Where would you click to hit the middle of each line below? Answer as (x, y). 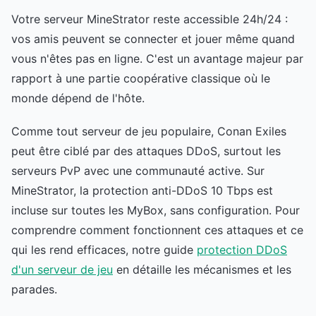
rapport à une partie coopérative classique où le (141, 78)
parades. (34, 289)
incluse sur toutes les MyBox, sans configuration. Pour (156, 210)
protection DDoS (242, 249)
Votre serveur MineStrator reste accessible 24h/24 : (150, 19)
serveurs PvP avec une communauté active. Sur (138, 170)
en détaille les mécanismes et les (202, 269)
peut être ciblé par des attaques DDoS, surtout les (146, 151)
